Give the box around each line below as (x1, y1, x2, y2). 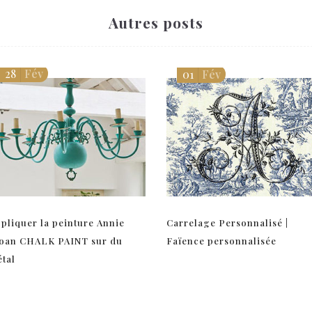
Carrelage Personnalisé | (166, 216, 288, 228)
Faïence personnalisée (166, 234, 276, 247)
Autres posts (109, 12, 203, 32)
